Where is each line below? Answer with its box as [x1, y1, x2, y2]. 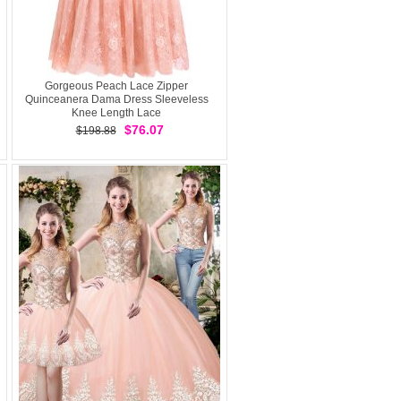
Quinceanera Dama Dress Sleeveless [24, 93, 209, 106]
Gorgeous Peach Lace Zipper [45, 80, 188, 92]
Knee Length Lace [72, 107, 161, 119]
